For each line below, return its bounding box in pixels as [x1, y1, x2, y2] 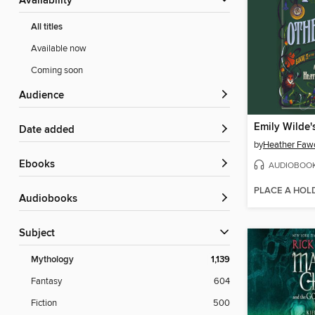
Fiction [31, 297, 57, 309]
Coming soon [31, 65, 83, 77]
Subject [25, 227, 55, 240]
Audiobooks [26, 193, 77, 206]
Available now [31, 43, 86, 55]
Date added [27, 124, 75, 137]
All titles [31, 21, 63, 34]
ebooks [25, 158, 55, 172]
